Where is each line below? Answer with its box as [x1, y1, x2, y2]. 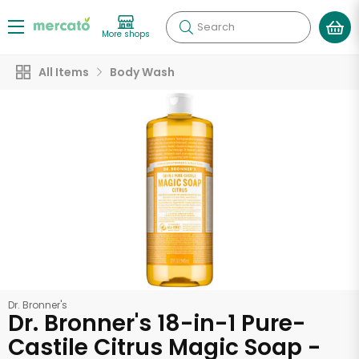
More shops [102, 27, 150, 40]
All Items [38, 64, 89, 80]
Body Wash [110, 64, 175, 80]
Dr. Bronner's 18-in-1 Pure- [8, 308, 305, 339]
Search [197, 19, 235, 34]
